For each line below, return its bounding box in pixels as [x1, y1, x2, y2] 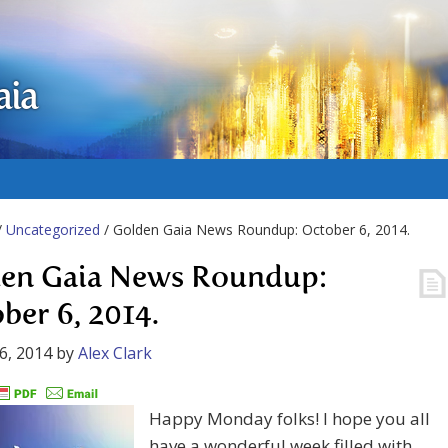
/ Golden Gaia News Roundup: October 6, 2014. [100, 220, 410, 239]
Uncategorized [6, 220, 100, 239]
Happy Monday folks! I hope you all [149, 407, 430, 431]
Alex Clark [78, 342, 152, 364]
